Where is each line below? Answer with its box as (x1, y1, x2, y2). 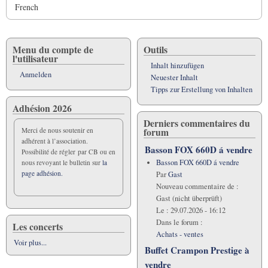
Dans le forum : (156, 217, 203, 228)
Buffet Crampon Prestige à (145, 243, 249, 257)
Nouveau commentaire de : (156, 181, 239, 192)
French (15, 1, 38, 13)
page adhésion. (22, 169, 63, 178)
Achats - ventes (156, 229, 203, 240)
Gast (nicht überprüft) (156, 193, 222, 204)
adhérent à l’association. (22, 136, 88, 146)
